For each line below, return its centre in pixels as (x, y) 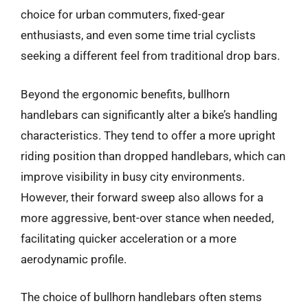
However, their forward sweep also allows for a (142, 197)
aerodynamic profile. (74, 259)
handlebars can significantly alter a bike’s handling (149, 114)
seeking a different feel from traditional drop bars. (150, 56)
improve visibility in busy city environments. (133, 176)
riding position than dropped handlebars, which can (153, 156)
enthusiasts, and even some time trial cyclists (138, 35)
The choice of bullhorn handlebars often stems (141, 297)
